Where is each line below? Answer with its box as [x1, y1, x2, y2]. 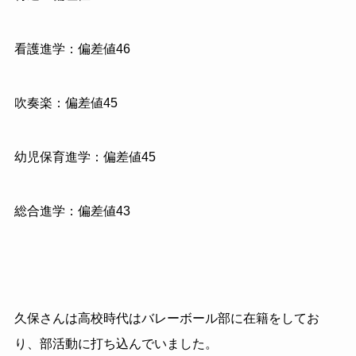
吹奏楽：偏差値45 [14, 96, 118, 110]
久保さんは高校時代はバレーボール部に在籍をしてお [14, 311, 319, 326]
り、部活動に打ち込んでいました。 [14, 337, 218, 351]
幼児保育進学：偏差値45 [14, 149, 156, 164]
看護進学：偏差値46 [14, 42, 130, 56]
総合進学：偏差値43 [14, 203, 130, 218]
